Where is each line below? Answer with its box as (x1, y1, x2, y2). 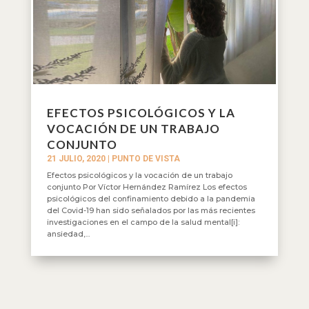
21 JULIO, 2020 (46, 153, 106, 163)
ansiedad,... (46, 228, 90, 239)
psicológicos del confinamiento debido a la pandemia (46, 193, 255, 203)
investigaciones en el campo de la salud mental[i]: (46, 217, 239, 227)
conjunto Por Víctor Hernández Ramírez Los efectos (46, 181, 247, 192)
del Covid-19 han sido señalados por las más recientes (46, 205, 255, 215)
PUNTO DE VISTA (111, 153, 180, 163)
